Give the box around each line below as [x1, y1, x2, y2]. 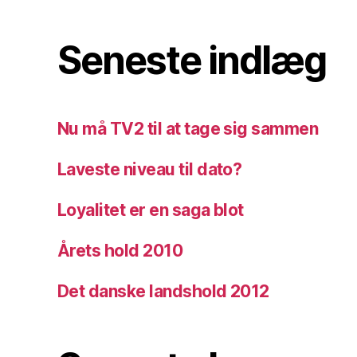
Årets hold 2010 [57, 240, 183, 261]
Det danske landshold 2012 [57, 280, 269, 301]
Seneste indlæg [57, 36, 327, 84]
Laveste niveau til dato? [57, 159, 242, 179]
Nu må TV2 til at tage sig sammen [57, 118, 319, 139]
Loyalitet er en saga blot [57, 199, 244, 220]
